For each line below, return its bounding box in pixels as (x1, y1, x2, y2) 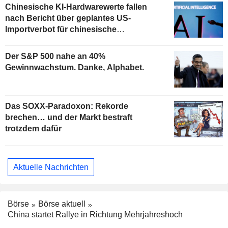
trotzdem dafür (5, 124, 62, 133)
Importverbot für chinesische (5, 24, 117, 34)
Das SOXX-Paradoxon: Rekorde (5, 102, 128, 111)
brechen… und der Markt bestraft (5, 113, 132, 122)
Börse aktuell (38, 199, 85, 209)
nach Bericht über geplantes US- (5, 13, 131, 22)
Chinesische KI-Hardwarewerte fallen (5, 2, 147, 11)
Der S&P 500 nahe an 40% (5, 52, 105, 61)
